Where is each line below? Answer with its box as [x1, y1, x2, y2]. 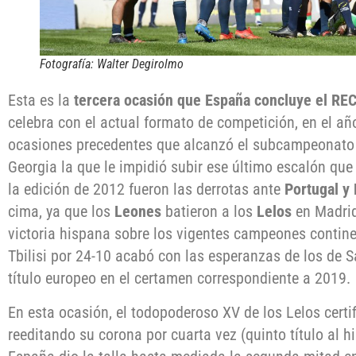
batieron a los [161, 202, 257, 222]
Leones [114, 202, 161, 222]
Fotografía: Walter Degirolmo [40, 56, 184, 72]
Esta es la [8, 91, 74, 110]
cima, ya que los [8, 202, 114, 222]
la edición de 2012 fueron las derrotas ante [8, 180, 284, 199]
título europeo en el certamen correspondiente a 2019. [8, 269, 350, 288]
